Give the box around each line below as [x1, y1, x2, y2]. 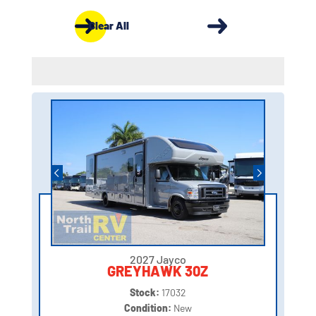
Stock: [129, 286, 162, 299]
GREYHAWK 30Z [107, 262, 209, 280]
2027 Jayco [129, 253, 186, 267]
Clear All [88, 18, 129, 32]
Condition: [123, 302, 174, 315]
